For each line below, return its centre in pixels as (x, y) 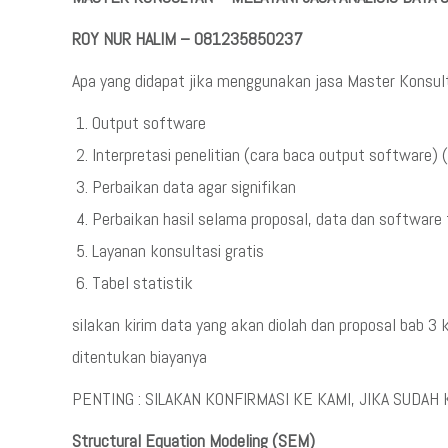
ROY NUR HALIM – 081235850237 (187, 38)
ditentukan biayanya (139, 356)
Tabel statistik (142, 282)
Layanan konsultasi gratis (178, 250)
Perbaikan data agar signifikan (194, 186)
